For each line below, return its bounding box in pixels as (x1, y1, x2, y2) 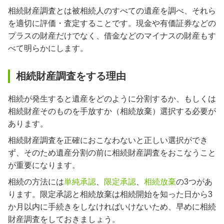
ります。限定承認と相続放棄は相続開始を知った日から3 (8, 190, 212, 198)
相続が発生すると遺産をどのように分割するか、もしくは (8, 94, 216, 103)
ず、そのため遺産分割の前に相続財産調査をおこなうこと (8, 148, 216, 157)
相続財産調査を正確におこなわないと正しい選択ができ (8, 136, 208, 144)
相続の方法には (8, 177, 64, 186)
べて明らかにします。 (8, 44, 88, 53)
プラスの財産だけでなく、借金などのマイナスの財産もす (8, 31, 216, 40)
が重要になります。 (8, 161, 80, 169)
